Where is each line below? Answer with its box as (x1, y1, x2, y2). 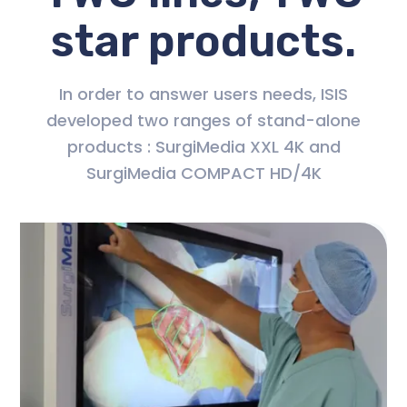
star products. (51, 15, 356, 67)
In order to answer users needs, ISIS (59, 82, 348, 105)
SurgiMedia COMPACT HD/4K (85, 161, 322, 184)
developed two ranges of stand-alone (46, 108, 361, 132)
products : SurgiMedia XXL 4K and (66, 134, 341, 158)
